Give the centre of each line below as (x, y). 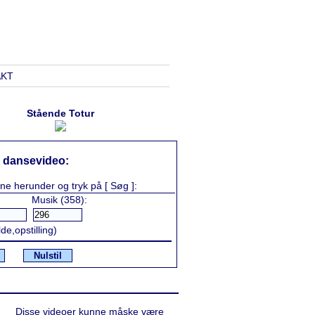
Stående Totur (60, 113)
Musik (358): (59, 199)
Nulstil (48, 255)
